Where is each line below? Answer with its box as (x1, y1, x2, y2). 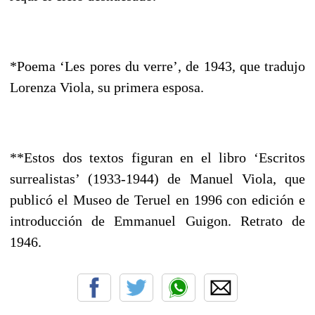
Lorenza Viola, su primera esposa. (10, 79, 204, 95)
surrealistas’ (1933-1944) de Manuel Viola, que (10, 170, 305, 186)
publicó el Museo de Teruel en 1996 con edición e (10, 191, 305, 207)
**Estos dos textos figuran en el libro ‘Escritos (10, 149, 305, 165)
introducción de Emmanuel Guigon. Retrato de (10, 212, 305, 229)
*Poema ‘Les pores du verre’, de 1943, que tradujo (10, 58, 305, 74)
